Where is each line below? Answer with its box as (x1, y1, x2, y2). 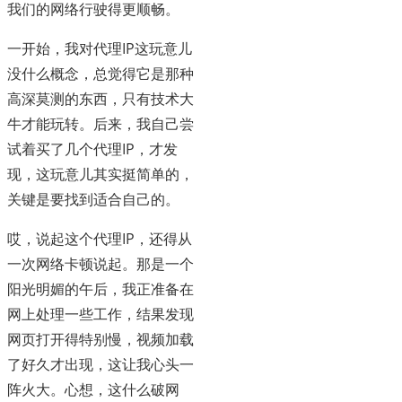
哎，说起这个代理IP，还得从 (7, 229, 192, 249)
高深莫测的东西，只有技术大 (7, 89, 194, 109)
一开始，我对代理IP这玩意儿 (7, 39, 192, 59)
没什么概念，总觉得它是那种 (7, 64, 194, 84)
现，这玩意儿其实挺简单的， (7, 164, 194, 185)
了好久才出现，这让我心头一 (7, 354, 194, 375)
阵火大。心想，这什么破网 (7, 380, 179, 400)
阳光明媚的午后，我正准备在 (7, 279, 194, 300)
